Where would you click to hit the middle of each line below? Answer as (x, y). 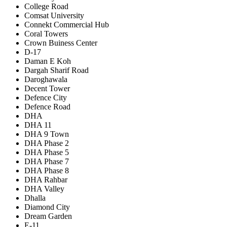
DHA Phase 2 (47, 143)
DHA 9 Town (47, 134)
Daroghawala (46, 79)
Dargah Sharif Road (56, 70)
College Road (46, 6)
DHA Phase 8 (47, 170)
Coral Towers (46, 33)
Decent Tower (47, 88)
